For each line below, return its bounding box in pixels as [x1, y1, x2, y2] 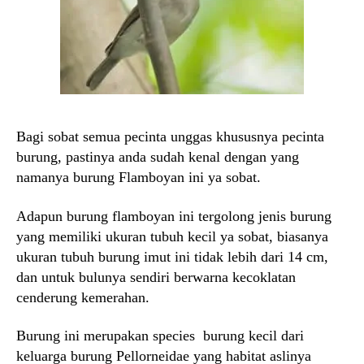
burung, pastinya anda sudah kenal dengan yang [16, 149, 299, 165]
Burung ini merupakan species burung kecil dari [16, 327, 304, 344]
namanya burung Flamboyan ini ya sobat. [16, 169, 261, 185]
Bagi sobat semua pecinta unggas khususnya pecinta [16, 128, 324, 145]
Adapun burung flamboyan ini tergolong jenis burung [16, 207, 331, 224]
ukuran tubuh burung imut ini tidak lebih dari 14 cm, [16, 248, 328, 265]
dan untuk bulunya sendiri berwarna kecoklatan [16, 268, 296, 285]
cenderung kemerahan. [16, 288, 149, 305]
